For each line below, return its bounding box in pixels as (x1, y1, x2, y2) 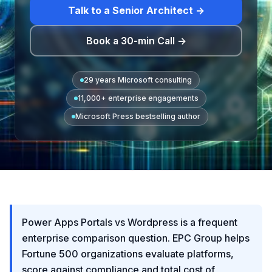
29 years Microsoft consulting (84, 75, 192, 84)
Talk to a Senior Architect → (67, 4, 205, 16)
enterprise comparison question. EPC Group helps (22, 232, 250, 244)
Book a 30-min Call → (86, 35, 186, 47)
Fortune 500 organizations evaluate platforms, (22, 248, 234, 260)
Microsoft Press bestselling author (75, 112, 200, 121)
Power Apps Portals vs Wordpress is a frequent (22, 216, 237, 228)
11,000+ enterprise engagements (77, 93, 199, 103)
